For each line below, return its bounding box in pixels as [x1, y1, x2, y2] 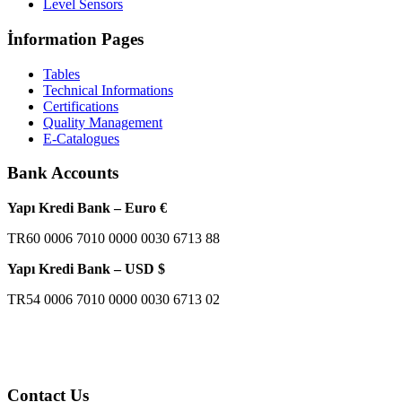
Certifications [43, 98, 118, 114]
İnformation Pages [7, 30, 144, 49]
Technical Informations [43, 82, 173, 98]
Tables [43, 66, 80, 82]
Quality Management [43, 114, 162, 130]
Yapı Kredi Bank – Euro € [7, 200, 167, 216]
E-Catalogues [43, 130, 119, 146]
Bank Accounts [7, 163, 118, 183]
